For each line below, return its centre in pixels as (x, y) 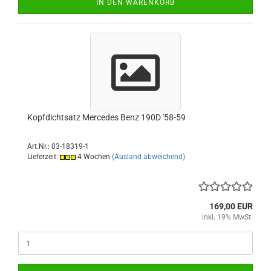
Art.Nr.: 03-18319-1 (58, 146)
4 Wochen (93, 157)
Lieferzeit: (44, 157)
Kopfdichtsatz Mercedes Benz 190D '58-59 (106, 117)
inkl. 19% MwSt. (227, 217)
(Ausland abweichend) (149, 157)
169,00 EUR (231, 206)
